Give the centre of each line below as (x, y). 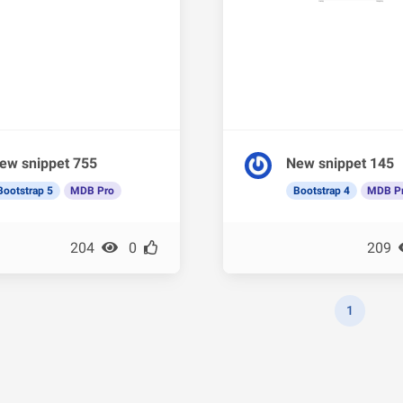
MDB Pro (93, 191)
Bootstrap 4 (321, 191)
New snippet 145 (340, 164)
